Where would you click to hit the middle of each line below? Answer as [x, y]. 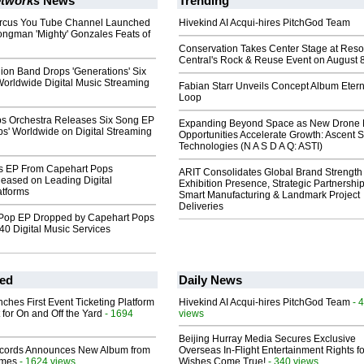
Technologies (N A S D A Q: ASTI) [251, 147]
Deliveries [201, 207]
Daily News [210, 280]
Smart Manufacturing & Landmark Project [269, 195]
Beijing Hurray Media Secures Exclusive [267, 339]
